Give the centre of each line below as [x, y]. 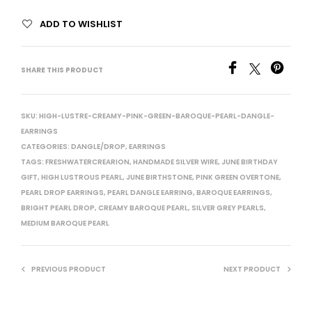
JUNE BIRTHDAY [250, 162]
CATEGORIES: [46, 147]
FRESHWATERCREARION [87, 162]
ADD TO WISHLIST [81, 24]
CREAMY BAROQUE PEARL [143, 208]
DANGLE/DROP [98, 147]
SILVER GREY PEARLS [228, 208]
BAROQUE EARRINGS [233, 193]
